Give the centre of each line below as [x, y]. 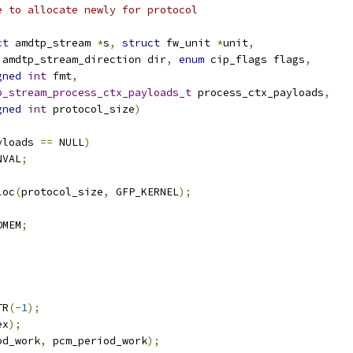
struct [141, 43]
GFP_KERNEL [144, 192]
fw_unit [188, 43]
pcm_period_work [97, 341]
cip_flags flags [255, 59]
